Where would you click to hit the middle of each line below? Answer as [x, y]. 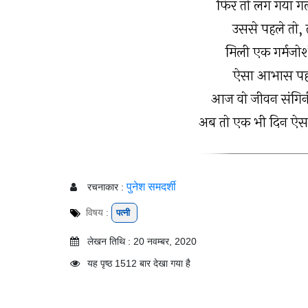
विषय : [99, 212]
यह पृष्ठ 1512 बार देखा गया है [139, 263]
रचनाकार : [106, 187]
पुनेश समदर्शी [150, 187]
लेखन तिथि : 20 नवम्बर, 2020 [142, 241]
